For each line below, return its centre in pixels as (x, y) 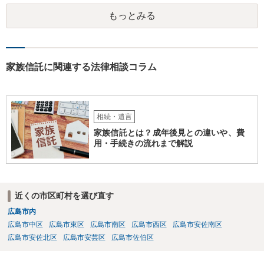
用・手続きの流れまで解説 (143, 143)
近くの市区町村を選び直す (64, 196)
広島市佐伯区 (132, 237)
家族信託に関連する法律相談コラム (81, 67)
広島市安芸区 (84, 237)
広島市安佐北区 (32, 237)
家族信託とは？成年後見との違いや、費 (169, 133)
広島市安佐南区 (197, 224)
